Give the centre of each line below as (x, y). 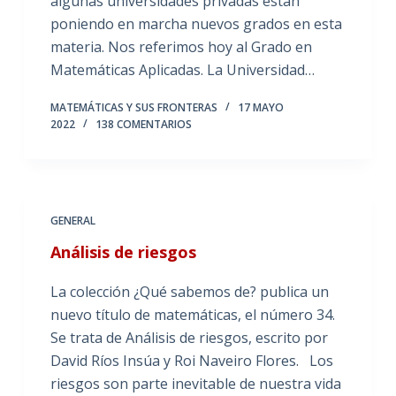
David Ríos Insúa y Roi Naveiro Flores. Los (191, 361)
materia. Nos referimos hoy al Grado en (181, 47)
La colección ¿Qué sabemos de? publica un (189, 292)
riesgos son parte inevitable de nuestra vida (195, 384)
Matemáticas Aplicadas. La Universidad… (182, 70)
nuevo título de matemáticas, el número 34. (192, 315)
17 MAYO (260, 107)
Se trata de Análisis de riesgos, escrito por (189, 338)
